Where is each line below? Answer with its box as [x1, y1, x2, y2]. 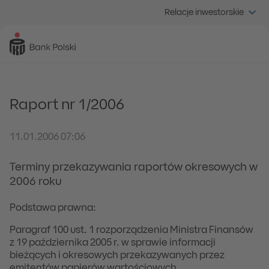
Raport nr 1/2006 [10, 99, 124, 112]
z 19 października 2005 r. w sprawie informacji [10, 239, 216, 247]
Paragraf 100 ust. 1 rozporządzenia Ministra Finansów [10, 226, 253, 235]
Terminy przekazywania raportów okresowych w [10, 163, 258, 173]
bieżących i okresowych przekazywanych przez [10, 252, 225, 260]
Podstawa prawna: [10, 204, 96, 213]
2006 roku [10, 177, 62, 187]
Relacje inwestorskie [165, 8, 244, 17]
